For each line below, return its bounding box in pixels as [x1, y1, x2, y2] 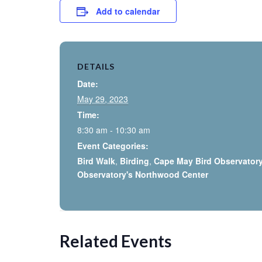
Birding [120, 154, 149, 167]
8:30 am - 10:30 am [77, 123, 150, 136]
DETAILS [77, 61, 115, 71]
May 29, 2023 [77, 92, 128, 105]
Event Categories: [77, 139, 149, 151]
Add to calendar [96, 5, 160, 17]
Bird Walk [77, 154, 115, 167]
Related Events [60, 230, 171, 251]
